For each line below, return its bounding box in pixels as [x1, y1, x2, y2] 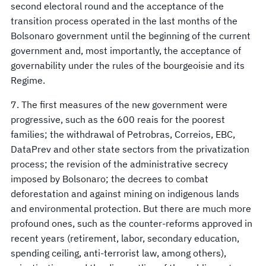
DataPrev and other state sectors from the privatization [11, 142, 249, 155]
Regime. [11, 74, 45, 86]
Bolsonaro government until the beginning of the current [11, 29, 251, 42]
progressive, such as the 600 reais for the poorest [11, 113, 225, 125]
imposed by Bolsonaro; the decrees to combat [11, 172, 208, 185]
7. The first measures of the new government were [11, 98, 227, 110]
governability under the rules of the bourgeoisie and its [11, 59, 245, 71]
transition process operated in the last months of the [11, 14, 237, 27]
